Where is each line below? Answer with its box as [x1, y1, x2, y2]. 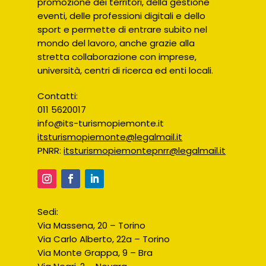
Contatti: [37, 90, 78, 103]
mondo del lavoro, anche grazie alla [37, 37, 195, 50]
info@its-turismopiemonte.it [37, 117, 164, 130]
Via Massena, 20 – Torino [37, 219, 146, 232]
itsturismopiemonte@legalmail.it [37, 131, 183, 144]
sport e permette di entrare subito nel [37, 23, 208, 36]
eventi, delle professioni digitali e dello [37, 9, 206, 23]
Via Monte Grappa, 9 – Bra [37, 246, 153, 259]
